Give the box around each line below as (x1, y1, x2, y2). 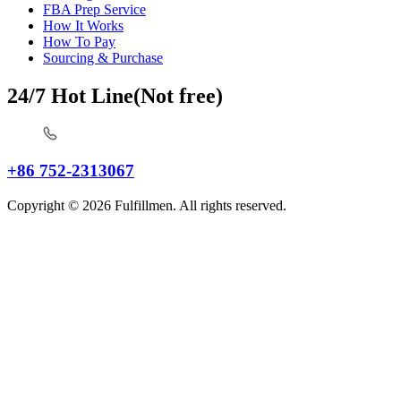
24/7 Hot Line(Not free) (7, 84, 223, 108)
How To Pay (43, 34, 115, 50)
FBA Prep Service (43, 2, 146, 18)
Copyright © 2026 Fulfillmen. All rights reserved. (7, 197, 286, 213)
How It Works (43, 18, 124, 34)
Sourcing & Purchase (43, 50, 163, 66)
